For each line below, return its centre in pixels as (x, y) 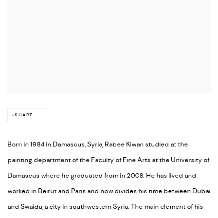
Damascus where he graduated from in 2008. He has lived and (102, 176)
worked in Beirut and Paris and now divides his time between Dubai (109, 191)
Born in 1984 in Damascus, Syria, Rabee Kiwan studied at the (98, 145)
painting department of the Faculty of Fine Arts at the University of (108, 160)
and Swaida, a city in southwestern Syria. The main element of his (105, 207)
